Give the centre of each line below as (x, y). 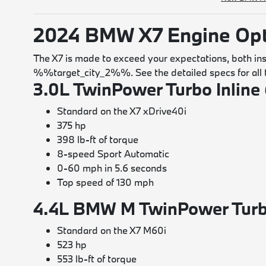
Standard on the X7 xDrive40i (122, 111)
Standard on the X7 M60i (112, 230)
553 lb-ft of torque (97, 259)
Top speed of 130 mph (106, 182)
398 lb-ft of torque (98, 139)
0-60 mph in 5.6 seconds (112, 168)
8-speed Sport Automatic (113, 153)
